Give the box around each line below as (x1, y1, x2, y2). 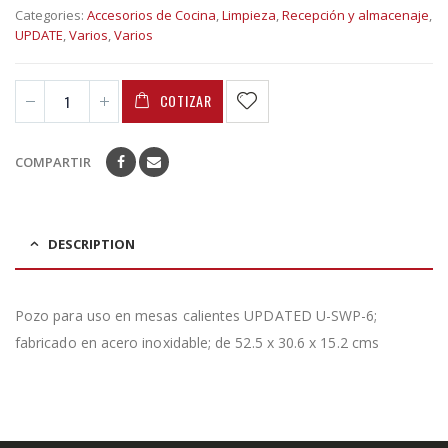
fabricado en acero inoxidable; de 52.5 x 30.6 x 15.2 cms (15, 332, 379, 352)
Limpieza (222, 6, 276, 25)
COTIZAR (159, 90, 212, 112)
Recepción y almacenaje (282, 6, 429, 25)
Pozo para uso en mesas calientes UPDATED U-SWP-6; (15, 305, 378, 325)
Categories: (15, 6, 87, 25)
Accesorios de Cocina (87, 6, 216, 25)
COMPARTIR (15, 152, 91, 171)
